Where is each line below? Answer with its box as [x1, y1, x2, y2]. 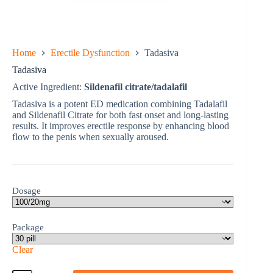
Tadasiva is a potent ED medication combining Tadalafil [12, 99, 227, 110]
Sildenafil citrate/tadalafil [84, 82, 187, 93]
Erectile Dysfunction [51, 48, 130, 58]
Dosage [12, 186, 41, 196]
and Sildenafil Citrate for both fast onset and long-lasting [12, 110, 229, 121]
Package [12, 222, 44, 233]
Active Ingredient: [12, 82, 84, 93]
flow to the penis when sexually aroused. [12, 132, 169, 143]
